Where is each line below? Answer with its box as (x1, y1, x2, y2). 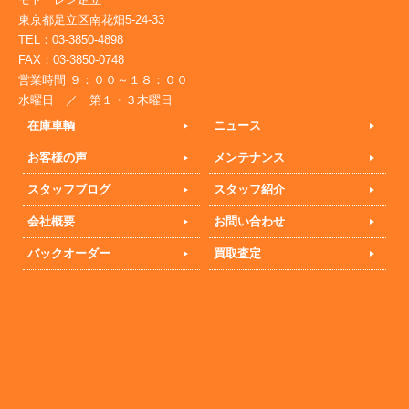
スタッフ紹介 (214, 182, 285, 196)
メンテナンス (214, 150, 285, 164)
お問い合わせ (214, 214, 285, 228)
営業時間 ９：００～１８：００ (18, 72, 188, 87)
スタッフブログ (27, 182, 110, 196)
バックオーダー (27, 246, 110, 260)
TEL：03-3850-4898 (18, 32, 123, 47)
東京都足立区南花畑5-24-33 (18, 12, 164, 26)
